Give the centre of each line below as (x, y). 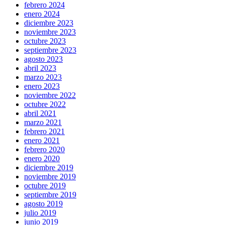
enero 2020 (42, 158)
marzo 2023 (43, 77)
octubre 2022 (45, 104)
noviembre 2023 (50, 32)
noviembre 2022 (50, 95)
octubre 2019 (45, 185)
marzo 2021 (43, 122)
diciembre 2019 (49, 167)
